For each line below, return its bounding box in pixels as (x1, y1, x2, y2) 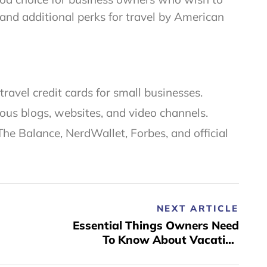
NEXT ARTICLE (156, 203, 239, 215)
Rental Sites (173, 247, 239, 262)
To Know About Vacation (103, 232, 239, 247)
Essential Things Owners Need (73, 218, 239, 233)
